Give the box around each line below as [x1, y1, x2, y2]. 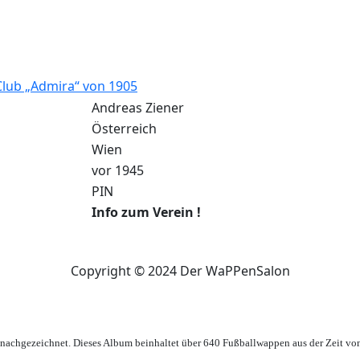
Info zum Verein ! [92, 203, 201, 222]
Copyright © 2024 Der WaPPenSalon [70, 262, 290, 280]
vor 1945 [92, 162, 144, 180]
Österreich [92, 120, 157, 138]
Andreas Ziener [92, 99, 184, 117]
